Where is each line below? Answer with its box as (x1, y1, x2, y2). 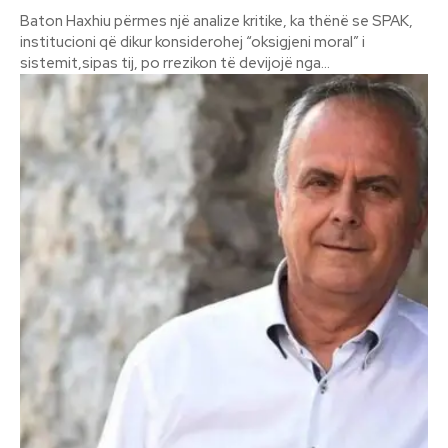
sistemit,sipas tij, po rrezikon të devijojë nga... (20, 52, 330, 73)
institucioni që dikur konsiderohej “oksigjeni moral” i (20, 31, 365, 52)
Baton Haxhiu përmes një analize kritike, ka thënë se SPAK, (20, 10, 413, 31)
